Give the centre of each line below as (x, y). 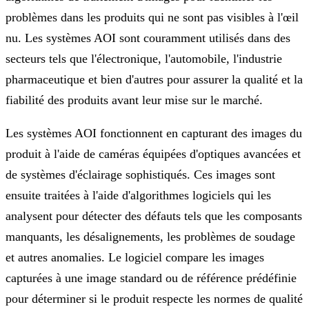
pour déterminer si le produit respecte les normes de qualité (154, 298)
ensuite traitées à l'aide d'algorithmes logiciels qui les (138, 195)
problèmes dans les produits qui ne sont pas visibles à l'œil (152, 17)
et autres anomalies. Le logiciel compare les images (135, 257)
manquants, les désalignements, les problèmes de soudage (150, 236)
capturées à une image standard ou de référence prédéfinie (151, 278)
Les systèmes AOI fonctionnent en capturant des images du (154, 133)
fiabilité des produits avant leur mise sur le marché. (134, 100)
